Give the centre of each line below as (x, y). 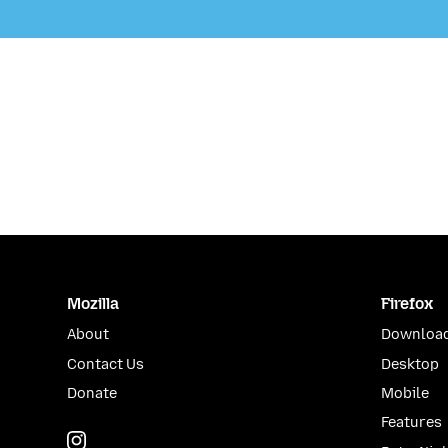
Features (411, 423)
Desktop (409, 364)
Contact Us (106, 364)
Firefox (406, 303)
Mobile (404, 394)
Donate (92, 394)
